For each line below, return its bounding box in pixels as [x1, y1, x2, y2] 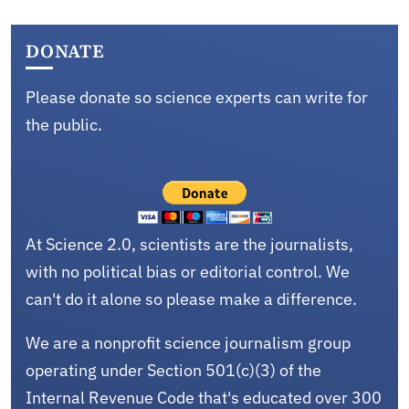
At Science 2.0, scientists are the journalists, [26, 233, 353, 255]
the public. [26, 113, 102, 135]
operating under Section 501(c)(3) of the [26, 359, 321, 381]
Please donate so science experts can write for [26, 86, 368, 108]
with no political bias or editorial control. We [26, 260, 350, 282]
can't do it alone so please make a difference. [26, 288, 357, 309]
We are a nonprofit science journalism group [26, 331, 351, 353]
